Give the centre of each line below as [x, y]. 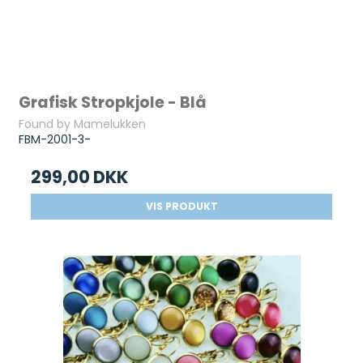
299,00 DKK [80, 177]
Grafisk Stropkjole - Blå [113, 102]
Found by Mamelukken [83, 124]
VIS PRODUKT [181, 207]
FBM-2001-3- [55, 140]
